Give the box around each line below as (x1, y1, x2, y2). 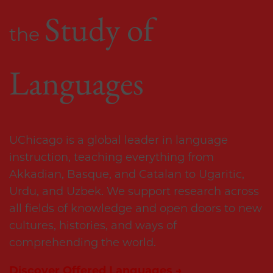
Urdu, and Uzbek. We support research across (9, 185, 259, 199)
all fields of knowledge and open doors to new (9, 202, 262, 216)
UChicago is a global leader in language (9, 133, 228, 147)
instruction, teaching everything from (9, 151, 214, 165)
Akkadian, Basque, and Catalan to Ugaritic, (9, 168, 244, 182)
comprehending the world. (9, 236, 156, 250)
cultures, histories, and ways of (9, 219, 177, 233)
